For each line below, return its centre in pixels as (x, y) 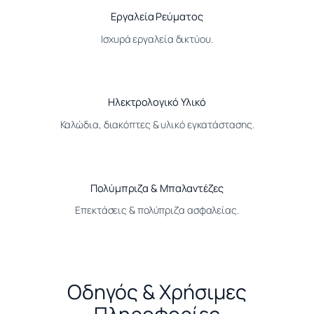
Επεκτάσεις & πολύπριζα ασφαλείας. (157, 210)
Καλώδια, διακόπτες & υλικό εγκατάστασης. (157, 124)
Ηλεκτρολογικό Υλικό (157, 102)
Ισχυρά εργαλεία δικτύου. (157, 39)
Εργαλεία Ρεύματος (157, 16)
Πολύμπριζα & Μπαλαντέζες (157, 187)
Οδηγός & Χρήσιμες (157, 292)
